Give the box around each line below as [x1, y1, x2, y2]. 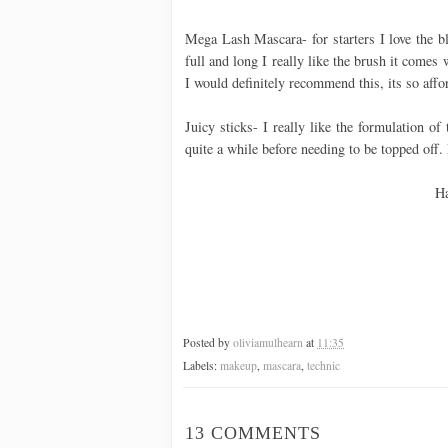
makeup [220, 358, 257, 374]
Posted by [183, 335, 233, 351]
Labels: [183, 358, 220, 374]
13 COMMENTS [185, 423, 321, 444]
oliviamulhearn [233, 335, 303, 351]
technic [307, 358, 340, 374]
